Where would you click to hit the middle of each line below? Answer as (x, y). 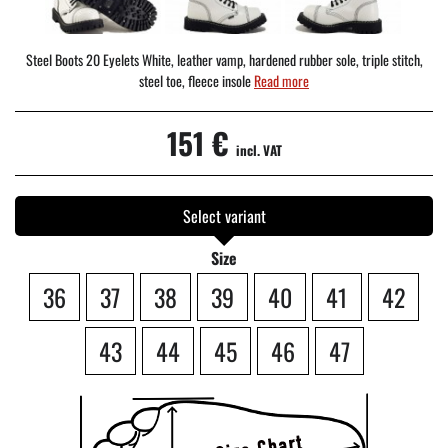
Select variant (224, 215)
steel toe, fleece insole (196, 80)
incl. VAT (258, 149)
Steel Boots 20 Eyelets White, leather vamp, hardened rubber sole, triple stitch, (224, 59)
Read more (281, 80)
